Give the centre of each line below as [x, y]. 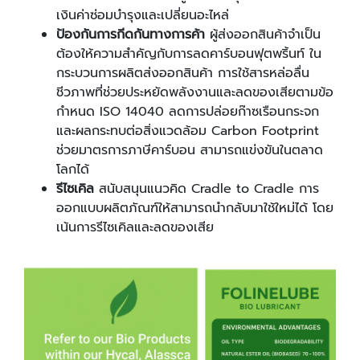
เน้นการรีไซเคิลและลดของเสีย [135, 227]
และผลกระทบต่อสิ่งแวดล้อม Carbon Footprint [188, 131]
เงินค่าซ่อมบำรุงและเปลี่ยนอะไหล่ [143, 15]
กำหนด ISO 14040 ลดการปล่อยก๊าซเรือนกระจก [188, 111]
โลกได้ [73, 169]
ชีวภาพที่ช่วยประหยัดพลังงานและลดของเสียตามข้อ [195, 92]
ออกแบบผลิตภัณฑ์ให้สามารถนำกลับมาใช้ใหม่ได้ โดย [195, 208]
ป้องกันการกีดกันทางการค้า [131, 34]
